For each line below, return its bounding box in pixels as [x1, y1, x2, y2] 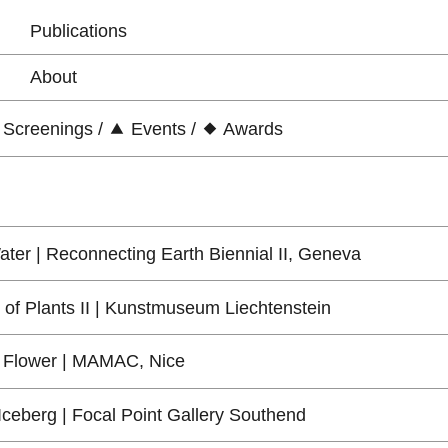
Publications [29, 21, 127, 41]
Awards [219, 119, 284, 140]
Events [126, 119, 187, 140]
